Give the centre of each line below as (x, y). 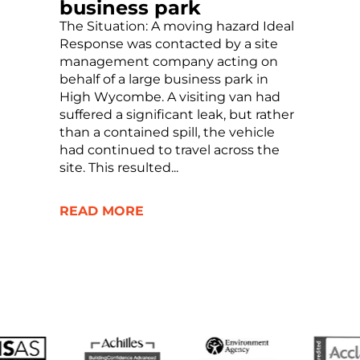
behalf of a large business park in (164, 79)
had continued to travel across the (169, 149)
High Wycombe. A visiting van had (170, 96)
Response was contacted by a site (168, 43)
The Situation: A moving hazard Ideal (176, 26)
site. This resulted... (119, 167)
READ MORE (101, 211)
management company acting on (168, 61)
